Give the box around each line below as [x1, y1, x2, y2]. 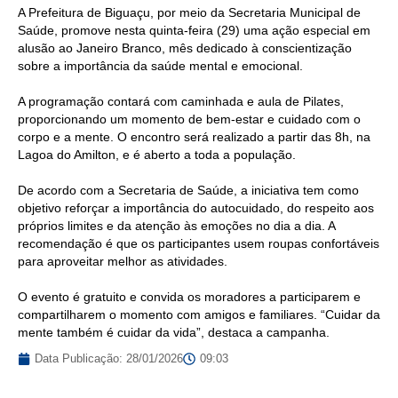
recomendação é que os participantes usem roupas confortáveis [18, 236, 379, 251]
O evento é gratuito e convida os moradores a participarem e [18, 290, 361, 305]
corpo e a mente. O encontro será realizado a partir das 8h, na [18, 130, 370, 145]
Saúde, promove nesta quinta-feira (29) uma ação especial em [18, 23, 370, 38]
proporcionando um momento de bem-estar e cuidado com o [18, 112, 361, 127]
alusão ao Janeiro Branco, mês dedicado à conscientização [18, 41, 352, 56]
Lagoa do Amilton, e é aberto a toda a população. [18, 147, 296, 163]
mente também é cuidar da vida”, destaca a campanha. [18, 325, 330, 340]
